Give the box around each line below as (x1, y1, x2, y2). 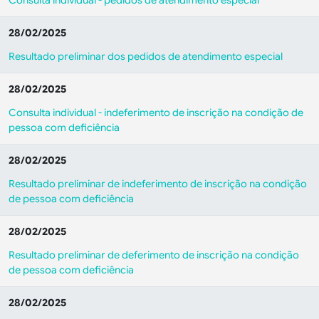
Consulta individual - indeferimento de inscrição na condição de (9, 106, 303, 119)
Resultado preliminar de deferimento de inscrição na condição (9, 249, 299, 261)
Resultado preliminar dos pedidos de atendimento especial (9, 50, 283, 63)
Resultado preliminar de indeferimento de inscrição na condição (9, 177, 307, 190)
